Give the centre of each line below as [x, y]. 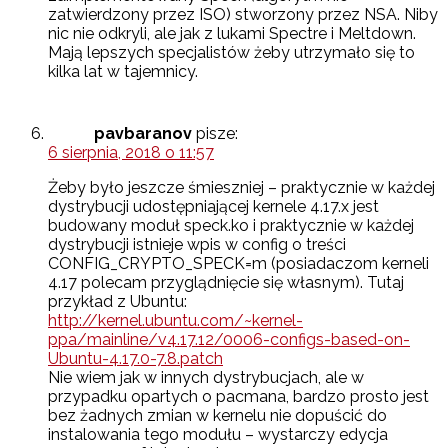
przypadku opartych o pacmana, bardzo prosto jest [238, 397]
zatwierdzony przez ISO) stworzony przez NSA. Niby [243, 15]
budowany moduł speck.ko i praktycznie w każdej [231, 226]
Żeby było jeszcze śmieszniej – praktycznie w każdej [241, 188]
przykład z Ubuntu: [117, 302]
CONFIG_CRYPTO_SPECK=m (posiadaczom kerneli [238, 264]
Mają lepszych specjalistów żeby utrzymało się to [231, 53]
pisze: [217, 134]
